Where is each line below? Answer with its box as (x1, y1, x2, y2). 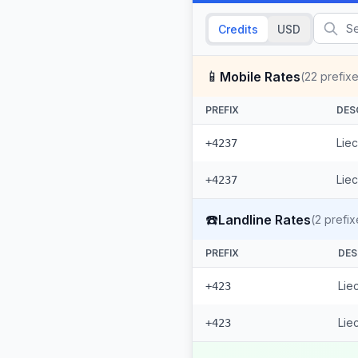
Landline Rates (218, 211, 311, 228)
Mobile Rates (220, 68, 300, 85)
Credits (218, 22, 258, 36)
